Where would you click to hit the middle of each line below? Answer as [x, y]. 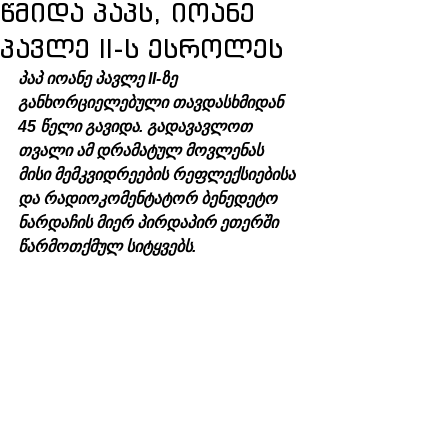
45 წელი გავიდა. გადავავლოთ [137, 126]
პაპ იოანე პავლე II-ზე [99, 78]
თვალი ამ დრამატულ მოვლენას [142, 150]
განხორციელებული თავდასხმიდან [152, 102]
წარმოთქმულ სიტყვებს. [107, 246]
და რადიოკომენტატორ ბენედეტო [149, 198]
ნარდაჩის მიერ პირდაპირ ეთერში [150, 222]
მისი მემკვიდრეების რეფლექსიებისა [158, 174]
